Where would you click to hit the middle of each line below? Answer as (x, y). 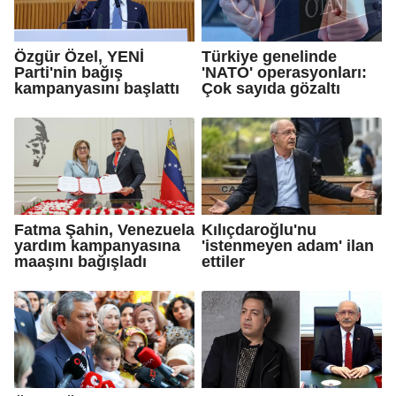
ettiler (223, 261)
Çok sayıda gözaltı (271, 88)
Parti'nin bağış (69, 72)
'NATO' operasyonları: (284, 72)
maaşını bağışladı (80, 261)
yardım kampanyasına (97, 245)
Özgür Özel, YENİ (79, 56)
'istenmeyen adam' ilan (288, 245)
